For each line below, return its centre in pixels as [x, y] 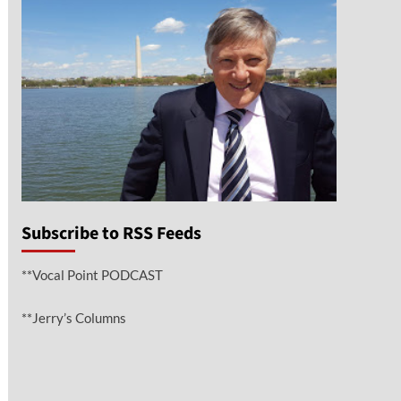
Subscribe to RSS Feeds [111, 234]
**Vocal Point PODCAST [92, 275]
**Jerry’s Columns [73, 318]
